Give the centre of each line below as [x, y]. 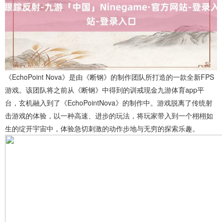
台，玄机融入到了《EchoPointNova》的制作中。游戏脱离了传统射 [109, 103]
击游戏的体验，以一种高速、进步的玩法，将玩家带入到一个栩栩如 [109, 116]
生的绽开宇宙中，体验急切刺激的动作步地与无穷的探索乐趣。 [102, 129]
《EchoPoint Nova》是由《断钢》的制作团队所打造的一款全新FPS [110, 77]
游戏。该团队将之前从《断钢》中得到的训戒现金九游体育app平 [105, 90]
